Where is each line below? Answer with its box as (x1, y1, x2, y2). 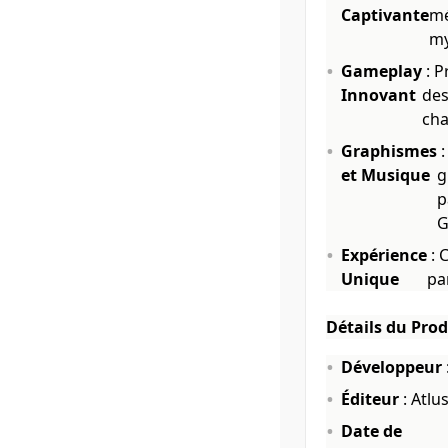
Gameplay (341, 60, 422, 82)
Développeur (341, 356, 442, 378)
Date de (341, 420, 402, 442)
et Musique (341, 164, 430, 186)
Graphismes (341, 140, 437, 162)
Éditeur (341, 388, 399, 410)
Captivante (341, 4, 429, 26)
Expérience (341, 244, 427, 266)
